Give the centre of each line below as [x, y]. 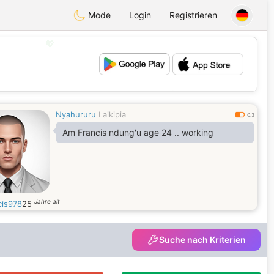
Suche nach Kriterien [202, 239]
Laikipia [112, 114]
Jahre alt [47, 201]
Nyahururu [76, 114]
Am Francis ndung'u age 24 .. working [138, 132]
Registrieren [193, 15]
